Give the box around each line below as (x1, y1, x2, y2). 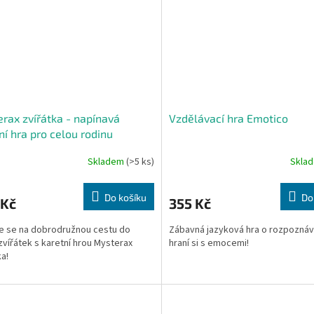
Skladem (87, 155, 126, 170)
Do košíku (104, 191, 146, 203)
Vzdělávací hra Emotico (168, 111, 288, 125)
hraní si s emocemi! (168, 235, 249, 250)
